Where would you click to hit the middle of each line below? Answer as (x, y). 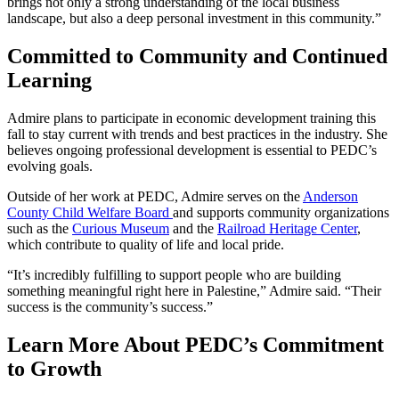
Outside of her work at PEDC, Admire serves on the (155, 197)
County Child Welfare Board (90, 213)
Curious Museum (121, 229)
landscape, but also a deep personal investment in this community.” (194, 19)
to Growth (54, 368)
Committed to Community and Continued (197, 57)
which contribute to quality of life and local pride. (146, 245)
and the (193, 229)
